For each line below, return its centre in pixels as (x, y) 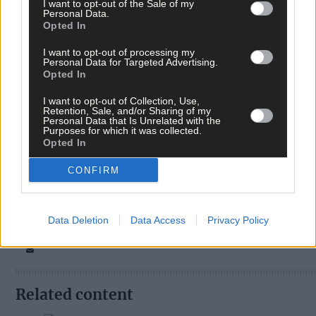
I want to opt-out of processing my (119, 52)
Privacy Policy (238, 220)
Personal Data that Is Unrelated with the (132, 121)
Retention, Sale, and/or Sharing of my (127, 111)
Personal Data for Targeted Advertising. (130, 62)
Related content (74, 295)
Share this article (50, 163)
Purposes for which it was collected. (122, 130)
